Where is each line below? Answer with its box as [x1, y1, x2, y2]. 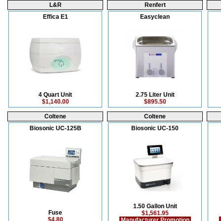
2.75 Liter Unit [135, 91, 175, 98]
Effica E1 [42, 13, 68, 20]
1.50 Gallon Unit [133, 203, 177, 210]
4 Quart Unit [38, 91, 72, 98]
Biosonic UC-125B [29, 125, 81, 132]
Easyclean [140, 13, 170, 20]
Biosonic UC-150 [131, 125, 179, 132]
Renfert [144, 1, 166, 8]
